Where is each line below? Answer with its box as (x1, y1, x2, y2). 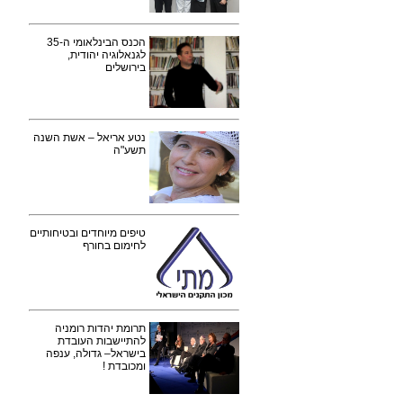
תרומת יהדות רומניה (55, 322, 146, 335)
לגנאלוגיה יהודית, (67, 49, 146, 61)
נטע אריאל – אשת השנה (33, 131, 146, 144)
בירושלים (105, 61, 146, 74)
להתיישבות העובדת (58, 335, 146, 347)
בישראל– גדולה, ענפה (46, 347, 146, 360)
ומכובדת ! (103, 360, 146, 372)
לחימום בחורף (83, 239, 146, 252)
